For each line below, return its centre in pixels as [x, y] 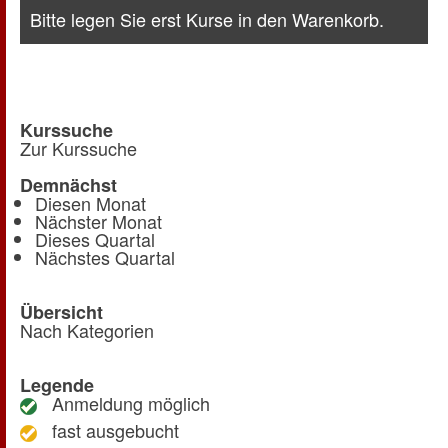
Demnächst [68, 185]
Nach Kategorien [87, 330]
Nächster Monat [98, 221]
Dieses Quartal [95, 239]
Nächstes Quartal [105, 257]
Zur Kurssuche [78, 148]
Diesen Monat [90, 203]
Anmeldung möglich [123, 403]
